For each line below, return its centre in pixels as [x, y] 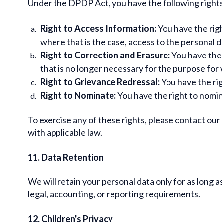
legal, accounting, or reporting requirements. [114, 194]
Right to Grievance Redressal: [100, 82]
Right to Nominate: [78, 95]
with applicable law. [65, 132]
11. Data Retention [66, 157]
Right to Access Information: [98, 28]
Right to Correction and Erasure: [105, 55]
